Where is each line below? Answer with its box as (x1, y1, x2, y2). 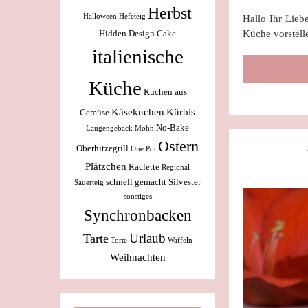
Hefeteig (119, 12, 146, 20)
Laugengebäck (86, 124, 133, 132)
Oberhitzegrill (76, 143, 129, 153)
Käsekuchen (111, 106, 164, 118)
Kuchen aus (143, 87, 187, 97)
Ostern (158, 138, 199, 155)
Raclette (129, 162, 159, 172)
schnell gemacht (106, 177, 166, 187)
